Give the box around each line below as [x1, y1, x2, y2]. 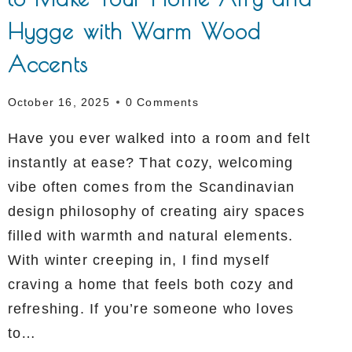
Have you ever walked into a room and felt [7, 130, 310, 146]
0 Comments [125, 95, 199, 108]
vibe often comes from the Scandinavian [7, 178, 295, 195]
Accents [7, 51, 89, 78]
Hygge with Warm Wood [7, 18, 262, 45]
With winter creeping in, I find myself [7, 251, 270, 268]
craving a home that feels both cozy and [7, 276, 295, 292]
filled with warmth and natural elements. [7, 227, 294, 244]
